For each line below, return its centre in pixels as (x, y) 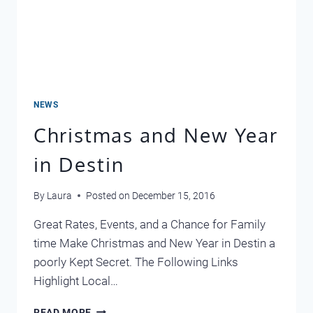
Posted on (108, 195)
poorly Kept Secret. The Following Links (136, 262)
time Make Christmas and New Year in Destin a (154, 243)
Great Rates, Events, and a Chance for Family (150, 224)
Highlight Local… (76, 281)
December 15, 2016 (174, 195)
